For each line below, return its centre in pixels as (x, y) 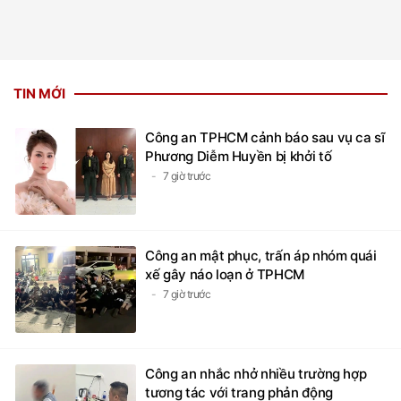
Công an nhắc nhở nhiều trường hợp (256, 374)
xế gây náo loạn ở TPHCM (225, 275)
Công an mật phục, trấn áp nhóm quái (261, 256)
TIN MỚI (39, 94)
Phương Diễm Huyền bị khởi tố (239, 157)
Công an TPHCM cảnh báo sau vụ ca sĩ (265, 138)
